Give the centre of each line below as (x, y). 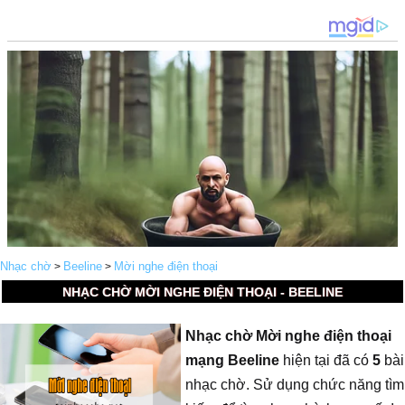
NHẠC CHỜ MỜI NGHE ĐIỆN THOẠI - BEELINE (202, 292)
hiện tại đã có (326, 360)
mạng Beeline (232, 360)
